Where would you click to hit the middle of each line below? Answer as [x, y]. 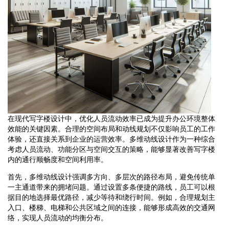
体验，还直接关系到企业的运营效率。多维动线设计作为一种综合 [111, 139]
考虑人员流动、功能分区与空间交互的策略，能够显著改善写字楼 [111, 149]
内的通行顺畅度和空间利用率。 [58, 159]
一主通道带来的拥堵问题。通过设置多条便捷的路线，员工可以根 [111, 187]
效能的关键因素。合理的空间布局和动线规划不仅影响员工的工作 [111, 129]
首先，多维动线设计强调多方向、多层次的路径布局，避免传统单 [111, 177]
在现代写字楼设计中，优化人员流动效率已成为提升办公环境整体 [111, 118]
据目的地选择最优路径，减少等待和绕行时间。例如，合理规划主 [111, 197]
